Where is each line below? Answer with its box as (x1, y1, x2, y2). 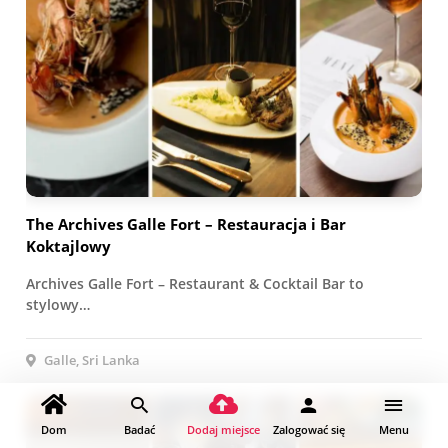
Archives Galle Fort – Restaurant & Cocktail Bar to (26, 273, 364, 293)
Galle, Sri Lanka (41, 350, 140, 369)
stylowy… (26, 294, 90, 314)
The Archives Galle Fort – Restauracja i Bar (26, 213, 346, 234)
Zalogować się (272, 422, 345, 437)
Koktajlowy (26, 235, 111, 256)
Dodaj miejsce (187, 422, 261, 437)
